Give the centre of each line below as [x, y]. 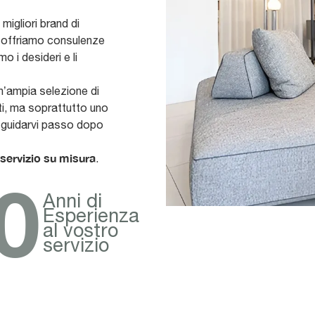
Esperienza [91, 215]
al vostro [81, 230]
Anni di [72, 200]
